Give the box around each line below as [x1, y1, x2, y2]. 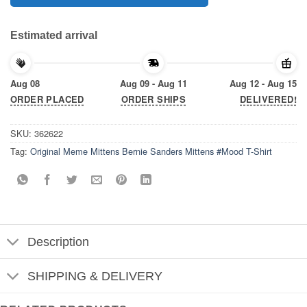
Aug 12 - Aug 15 [229, 76, 297, 90]
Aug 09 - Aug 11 [119, 76, 187, 90]
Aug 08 [10, 76, 40, 90]
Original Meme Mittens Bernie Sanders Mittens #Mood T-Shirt [30, 145, 272, 158]
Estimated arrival [10, 29, 97, 42]
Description [27, 234, 90, 249]
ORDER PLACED [10, 93, 84, 106]
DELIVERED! [240, 93, 297, 106]
